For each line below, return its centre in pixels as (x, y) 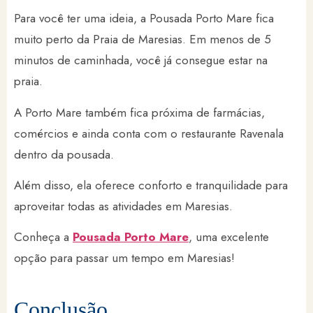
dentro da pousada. (66, 154)
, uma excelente (229, 237)
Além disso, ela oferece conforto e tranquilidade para (151, 185)
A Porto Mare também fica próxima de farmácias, (139, 112)
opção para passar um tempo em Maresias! (124, 258)
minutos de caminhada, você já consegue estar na (141, 60)
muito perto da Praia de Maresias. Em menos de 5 (143, 39)
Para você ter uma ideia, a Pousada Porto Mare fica (144, 19)
